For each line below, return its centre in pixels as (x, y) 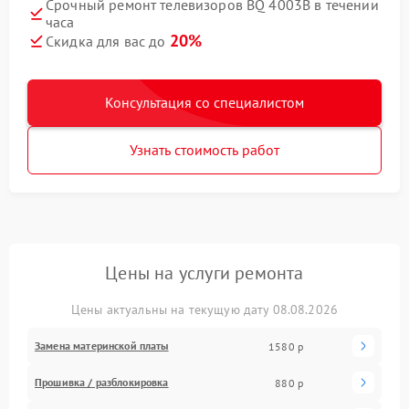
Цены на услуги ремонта (204, 273)
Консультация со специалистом (204, 102)
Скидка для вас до (108, 41)
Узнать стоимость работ (204, 150)
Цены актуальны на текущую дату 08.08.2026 (204, 309)
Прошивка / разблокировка (102, 382)
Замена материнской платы (102, 346)
